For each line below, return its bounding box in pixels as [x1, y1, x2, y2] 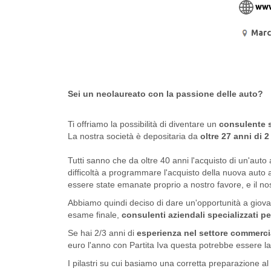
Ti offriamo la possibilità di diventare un [68, 119, 219, 129]
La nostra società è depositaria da [68, 131, 200, 142]
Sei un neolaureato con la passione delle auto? [68, 89, 263, 99]
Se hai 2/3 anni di [68, 228, 137, 238]
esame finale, [68, 210, 122, 220]
